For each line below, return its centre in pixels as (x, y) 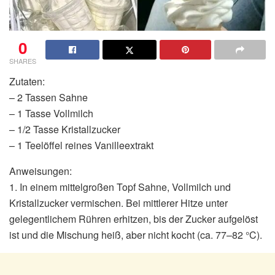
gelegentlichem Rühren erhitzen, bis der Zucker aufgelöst (134, 219)
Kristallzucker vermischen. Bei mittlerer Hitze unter (118, 203)
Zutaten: (27, 81)
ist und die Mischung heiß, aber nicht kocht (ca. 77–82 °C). (136, 234)
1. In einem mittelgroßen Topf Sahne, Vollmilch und (120, 187)
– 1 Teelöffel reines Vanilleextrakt (81, 145)
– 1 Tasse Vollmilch (51, 113)
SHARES (23, 60)
